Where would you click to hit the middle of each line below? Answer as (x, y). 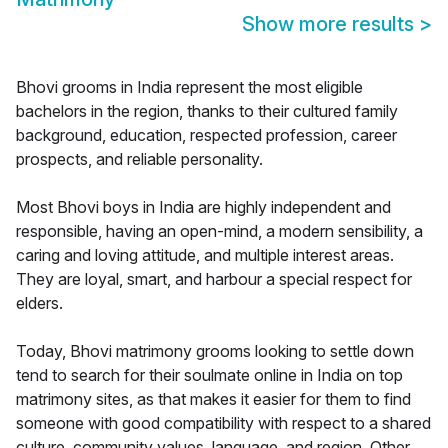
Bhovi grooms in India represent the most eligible (189, 87)
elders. (39, 303)
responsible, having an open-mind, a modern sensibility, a (219, 231)
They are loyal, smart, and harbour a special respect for (214, 279)
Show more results (330, 24)
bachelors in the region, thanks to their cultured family (207, 111)
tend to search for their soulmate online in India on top (209, 375)
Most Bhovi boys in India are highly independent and (203, 207)
